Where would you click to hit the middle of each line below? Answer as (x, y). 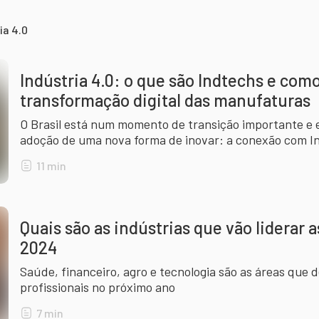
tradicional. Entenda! (78, 155)
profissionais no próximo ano (98, 287)
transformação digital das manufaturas (165, 100)
